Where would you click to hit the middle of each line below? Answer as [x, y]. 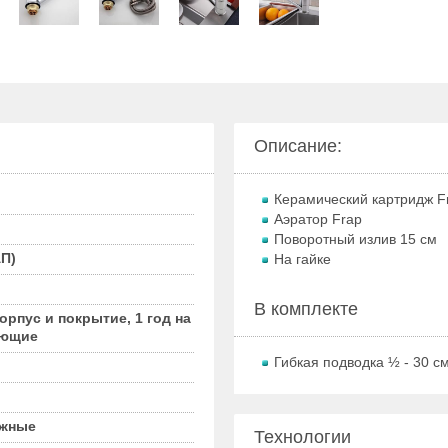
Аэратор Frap [318, 219]
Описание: [298, 146]
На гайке [302, 259]
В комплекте [306, 309]
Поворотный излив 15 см [355, 239]
